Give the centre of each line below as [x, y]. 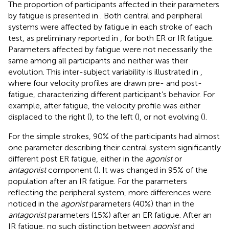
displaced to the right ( [49, 117]
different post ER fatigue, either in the [77, 158]
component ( [71, 170]
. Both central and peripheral [151, 15]
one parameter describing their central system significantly [114, 147]
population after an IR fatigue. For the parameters [98, 181]
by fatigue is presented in [54, 15]
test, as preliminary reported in [64, 38]
